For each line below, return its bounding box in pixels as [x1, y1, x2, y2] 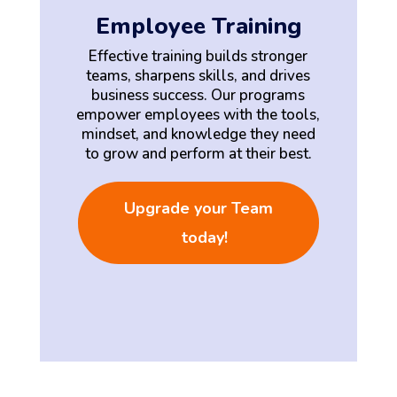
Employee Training [95, 11, 301, 43]
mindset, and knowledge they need [81, 124, 315, 145]
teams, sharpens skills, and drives [86, 66, 311, 87]
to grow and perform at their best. [84, 144, 312, 165]
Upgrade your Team [123, 198, 273, 220]
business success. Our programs [91, 85, 306, 106]
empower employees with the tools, [76, 105, 321, 126]
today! [181, 227, 228, 249]
